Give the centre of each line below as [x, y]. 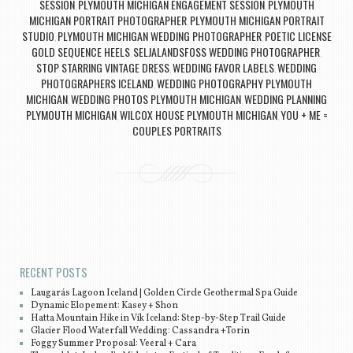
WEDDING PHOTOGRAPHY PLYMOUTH [234, 83]
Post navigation [63, 233]
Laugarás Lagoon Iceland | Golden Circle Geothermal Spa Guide [165, 294]
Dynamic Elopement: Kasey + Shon [105, 306]
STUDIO [38, 35]
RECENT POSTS [53, 273]
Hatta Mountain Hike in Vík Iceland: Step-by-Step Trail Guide [159, 319]
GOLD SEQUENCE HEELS [81, 51]
